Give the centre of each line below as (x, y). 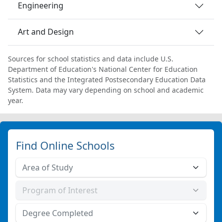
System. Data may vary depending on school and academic (106, 90)
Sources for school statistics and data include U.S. (91, 58)
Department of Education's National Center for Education (103, 69)
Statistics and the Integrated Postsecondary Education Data (107, 79)
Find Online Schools (65, 145)
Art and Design (46, 32)
